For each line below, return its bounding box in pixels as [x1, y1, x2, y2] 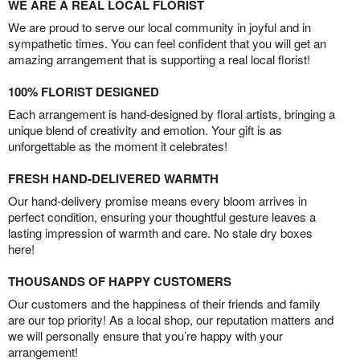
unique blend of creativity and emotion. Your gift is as [8, 121, 282, 139]
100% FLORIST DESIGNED [8, 83, 159, 101]
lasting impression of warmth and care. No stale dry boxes [8, 224, 313, 242]
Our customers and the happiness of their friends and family [8, 295, 321, 313]
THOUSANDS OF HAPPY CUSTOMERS [8, 272, 231, 291]
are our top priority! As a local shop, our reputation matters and [8, 311, 333, 329]
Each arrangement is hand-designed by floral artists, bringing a [8, 105, 335, 123]
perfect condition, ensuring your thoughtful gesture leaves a [8, 208, 316, 226]
